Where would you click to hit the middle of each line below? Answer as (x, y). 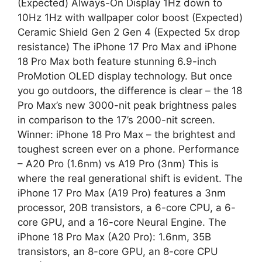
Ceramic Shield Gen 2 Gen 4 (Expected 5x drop (129, 32)
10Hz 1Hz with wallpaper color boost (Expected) (130, 17)
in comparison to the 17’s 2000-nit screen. (116, 120)
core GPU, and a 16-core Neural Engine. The (122, 222)
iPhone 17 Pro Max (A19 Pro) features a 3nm (122, 193)
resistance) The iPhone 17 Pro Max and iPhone (127, 46)
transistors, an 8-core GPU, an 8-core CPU (118, 251)
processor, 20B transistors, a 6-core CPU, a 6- (127, 207)
